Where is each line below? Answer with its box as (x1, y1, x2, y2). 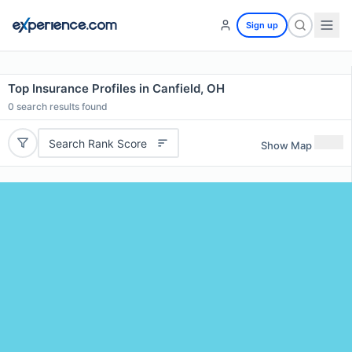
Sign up (246, 20, 278, 31)
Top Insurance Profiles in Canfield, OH (8, 81, 225, 96)
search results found (14, 101, 108, 112)
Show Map (261, 138, 312, 152)
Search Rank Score (48, 136, 147, 150)
